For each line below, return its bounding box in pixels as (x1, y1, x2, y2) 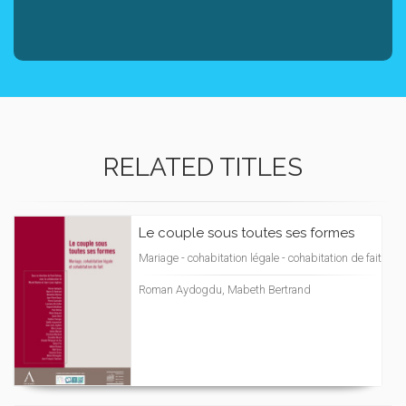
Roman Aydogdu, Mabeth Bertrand (139, 283, 311, 296)
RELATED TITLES (103, 152, 303, 182)
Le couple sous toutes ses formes (139, 225, 354, 241)
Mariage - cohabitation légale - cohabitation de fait (139, 251, 382, 265)
